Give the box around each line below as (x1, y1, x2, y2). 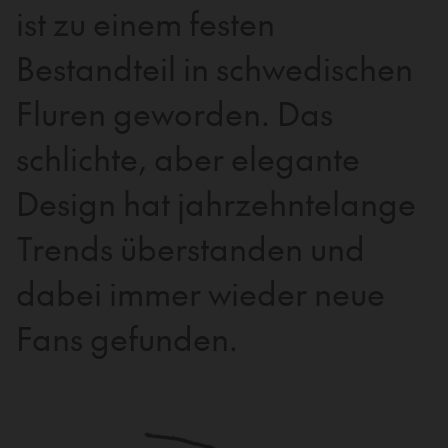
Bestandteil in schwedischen (16, 45, 413, 90)
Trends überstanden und (16, 225, 365, 270)
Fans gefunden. (16, 315, 238, 360)
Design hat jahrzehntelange (16, 180, 416, 225)
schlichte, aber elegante (16, 135, 360, 180)
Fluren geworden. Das (16, 90, 333, 135)
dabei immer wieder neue (16, 270, 385, 315)
